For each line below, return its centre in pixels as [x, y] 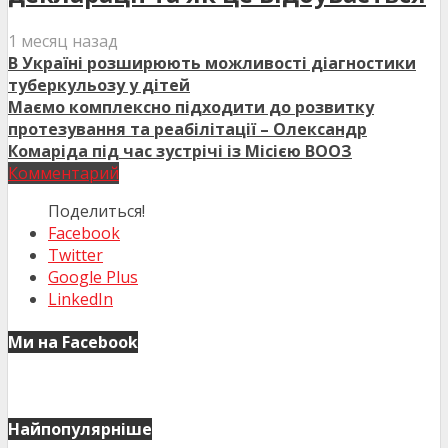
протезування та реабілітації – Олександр [187, 129]
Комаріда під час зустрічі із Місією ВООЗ [180, 151]
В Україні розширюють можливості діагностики [212, 63]
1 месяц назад [63, 41]
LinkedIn [80, 299]
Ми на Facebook [73, 342]
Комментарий [63, 173]
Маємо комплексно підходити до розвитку [191, 107]
